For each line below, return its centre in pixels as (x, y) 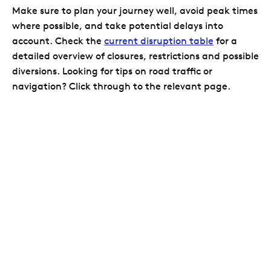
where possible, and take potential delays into (118, 26)
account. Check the (58, 41)
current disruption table (159, 41)
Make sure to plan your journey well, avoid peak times (135, 11)
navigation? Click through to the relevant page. (121, 87)
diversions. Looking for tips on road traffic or (112, 71)
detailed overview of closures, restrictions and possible (135, 56)
